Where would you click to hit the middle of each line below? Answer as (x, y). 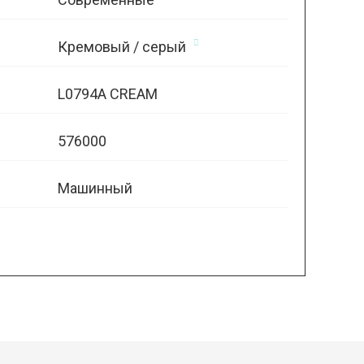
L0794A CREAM (107, 94)
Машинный (95, 188)
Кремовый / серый (121, 47)
